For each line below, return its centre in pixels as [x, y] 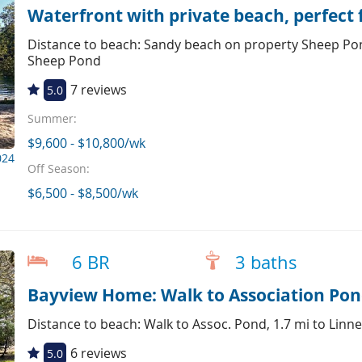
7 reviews [98, 90]
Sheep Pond [64, 61]
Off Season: [58, 169]
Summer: [52, 119]
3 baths [266, 262]
